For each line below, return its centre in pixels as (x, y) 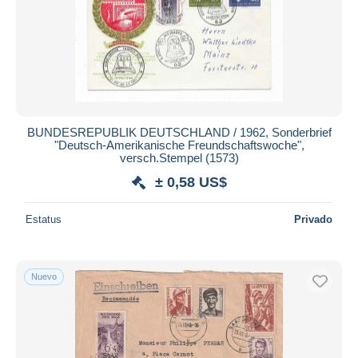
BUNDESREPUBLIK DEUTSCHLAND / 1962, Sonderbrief (179, 132)
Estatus (44, 219)
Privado (313, 219)
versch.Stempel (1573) (179, 157)
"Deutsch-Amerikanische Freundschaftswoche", (179, 145)
